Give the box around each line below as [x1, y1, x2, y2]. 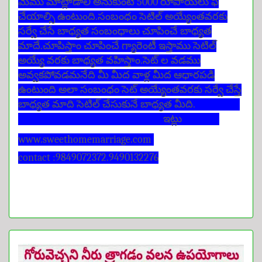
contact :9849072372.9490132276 [18, 151, 158, 164]
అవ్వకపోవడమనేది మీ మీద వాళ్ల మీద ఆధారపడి [18, 69, 215, 82]
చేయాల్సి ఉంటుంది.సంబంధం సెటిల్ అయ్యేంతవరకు [18, 11, 227, 23]
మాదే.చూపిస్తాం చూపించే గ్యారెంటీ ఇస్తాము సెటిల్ [18, 40, 216, 53]
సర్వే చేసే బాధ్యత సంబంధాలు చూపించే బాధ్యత [18, 25, 212, 38]
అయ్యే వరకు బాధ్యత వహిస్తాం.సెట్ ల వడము [18, 54, 201, 67]
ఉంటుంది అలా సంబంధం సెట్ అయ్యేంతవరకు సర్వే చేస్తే [18, 84, 242, 96]
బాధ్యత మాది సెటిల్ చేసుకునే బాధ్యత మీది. [18, 98, 240, 111]
